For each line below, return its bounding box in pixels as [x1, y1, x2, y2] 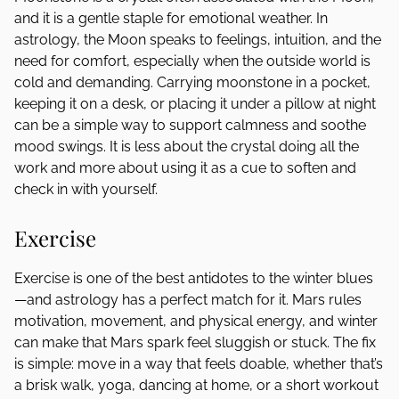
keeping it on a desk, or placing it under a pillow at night [14, 95, 376, 112]
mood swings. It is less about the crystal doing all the [14, 138, 359, 155]
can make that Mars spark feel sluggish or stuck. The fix [14, 334, 376, 351]
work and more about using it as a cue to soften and [14, 159, 356, 176]
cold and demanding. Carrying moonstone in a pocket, [14, 74, 370, 91]
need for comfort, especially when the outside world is [14, 53, 370, 69]
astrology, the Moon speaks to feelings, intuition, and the [14, 31, 381, 48]
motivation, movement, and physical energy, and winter [14, 313, 378, 330]
